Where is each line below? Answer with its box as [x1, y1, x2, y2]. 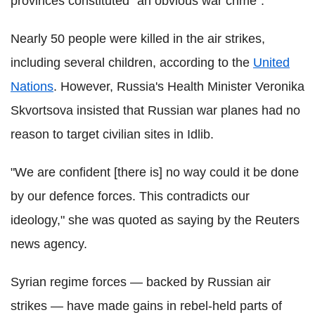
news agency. [11, 236, 87, 251]
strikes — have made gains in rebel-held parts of [11, 298, 282, 313]
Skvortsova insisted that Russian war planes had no [11, 103, 300, 117]
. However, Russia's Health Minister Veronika [53, 79, 304, 94]
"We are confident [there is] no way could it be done [11, 165, 299, 179]
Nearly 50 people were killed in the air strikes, [11, 31, 265, 46]
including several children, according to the [11, 55, 253, 70]
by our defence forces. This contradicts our [11, 188, 250, 203]
